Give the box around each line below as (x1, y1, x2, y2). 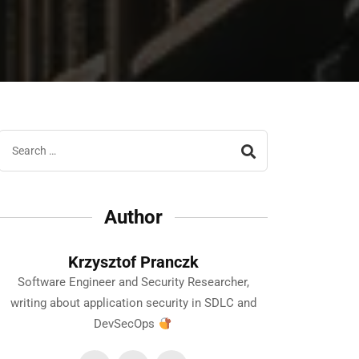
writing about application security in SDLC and (10, 296, 256, 310)
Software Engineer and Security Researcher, (17, 275, 249, 289)
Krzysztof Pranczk (67, 252, 199, 272)
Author (103, 206, 163, 228)
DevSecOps (94, 317, 159, 331)
